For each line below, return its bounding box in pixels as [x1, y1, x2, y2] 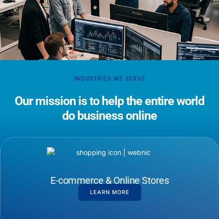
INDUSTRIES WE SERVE [73, 75, 146, 82]
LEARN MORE [89, 188, 130, 196]
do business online [62, 108, 157, 123]
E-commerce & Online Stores [50, 174, 169, 186]
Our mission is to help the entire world [15, 93, 204, 108]
